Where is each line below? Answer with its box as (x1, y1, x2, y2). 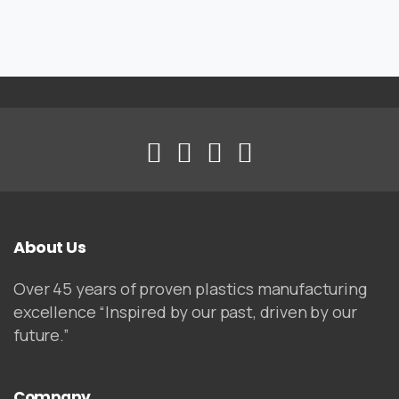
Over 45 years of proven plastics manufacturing (13, 278, 367, 300)
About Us (13, 236, 86, 259)
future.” (13, 324, 69, 346)
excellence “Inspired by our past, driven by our (13, 301, 357, 323)
